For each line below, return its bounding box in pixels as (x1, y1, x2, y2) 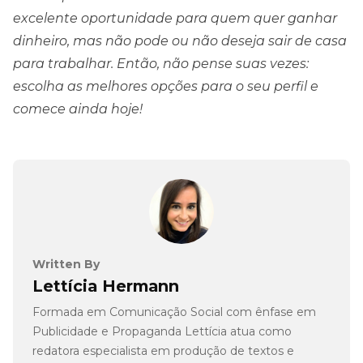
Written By (32, 256, 100, 271)
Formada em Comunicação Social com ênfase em (32, 304, 316, 319)
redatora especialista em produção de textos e (32, 343, 294, 358)
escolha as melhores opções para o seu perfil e (13, 78, 318, 94)
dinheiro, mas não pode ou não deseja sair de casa (13, 32, 347, 49)
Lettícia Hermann (32, 275, 179, 296)
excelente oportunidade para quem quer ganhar (13, 10, 337, 26)
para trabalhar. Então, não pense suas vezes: (13, 55, 309, 71)
